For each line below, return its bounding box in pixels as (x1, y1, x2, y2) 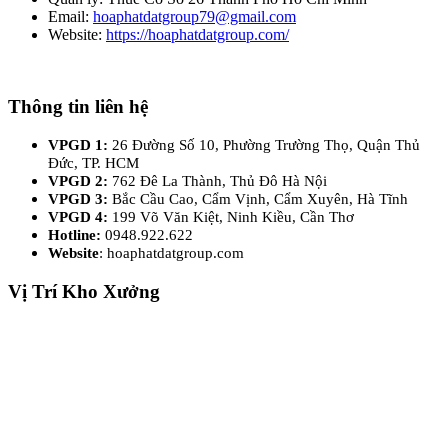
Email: (48, 7, 93, 25)
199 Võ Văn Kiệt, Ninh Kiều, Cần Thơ (112, 208, 354, 226)
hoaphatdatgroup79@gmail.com (93, 7, 296, 25)
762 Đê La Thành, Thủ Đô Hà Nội (112, 172, 327, 190)
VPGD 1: (48, 136, 112, 154)
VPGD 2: (48, 172, 112, 190)
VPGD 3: (48, 190, 112, 208)
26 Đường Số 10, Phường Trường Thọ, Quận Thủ (112, 136, 420, 154)
